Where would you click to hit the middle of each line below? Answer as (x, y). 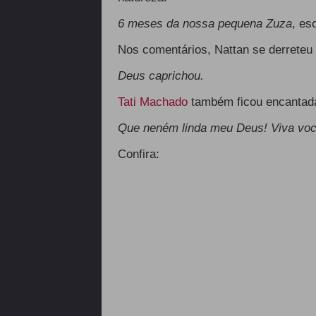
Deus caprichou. (160, 76)
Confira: (138, 154)
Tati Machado (154, 102)
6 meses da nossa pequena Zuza (205, 24)
